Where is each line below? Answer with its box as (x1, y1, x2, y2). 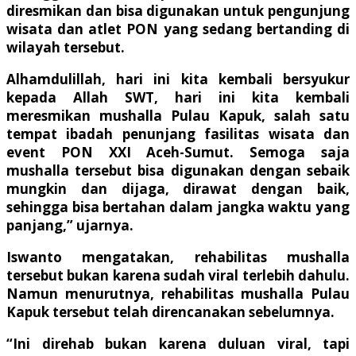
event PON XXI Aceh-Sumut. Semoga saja (6, 142, 350, 161)
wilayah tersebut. (6, 37, 125, 56)
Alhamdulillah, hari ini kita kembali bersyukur (6, 69, 350, 88)
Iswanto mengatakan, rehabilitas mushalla (6, 247, 350, 266)
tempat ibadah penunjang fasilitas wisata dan (6, 124, 350, 143)
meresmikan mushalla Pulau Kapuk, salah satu (6, 106, 350, 125)
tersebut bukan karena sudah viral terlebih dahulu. (6, 265, 350, 284)
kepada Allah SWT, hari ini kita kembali (6, 87, 350, 106)
